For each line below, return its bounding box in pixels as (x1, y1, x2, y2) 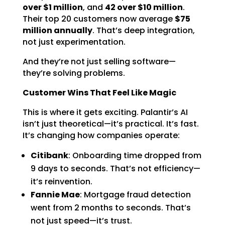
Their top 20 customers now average (22, 13, 173, 25)
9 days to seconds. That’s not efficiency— (30, 163, 200, 174)
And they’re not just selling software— (22, 56, 176, 67)
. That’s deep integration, (92, 25, 195, 36)
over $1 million (22, 2, 83, 13)
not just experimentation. (22, 36, 126, 48)
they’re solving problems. (22, 67, 125, 79)
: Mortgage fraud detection (79, 189, 191, 200)
